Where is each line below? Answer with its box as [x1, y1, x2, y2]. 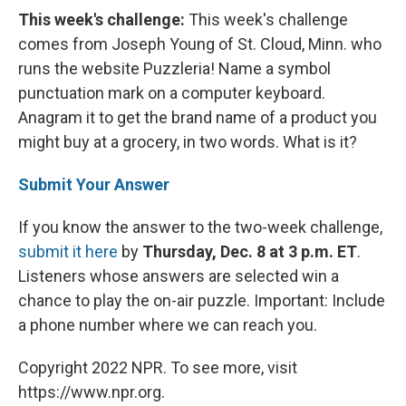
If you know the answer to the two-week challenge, [18, 217, 382, 237]
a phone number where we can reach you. [18, 315, 317, 335]
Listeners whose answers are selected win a [18, 266, 339, 286]
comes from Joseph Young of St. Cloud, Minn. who [18, 34, 382, 54]
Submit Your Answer [18, 175, 169, 195]
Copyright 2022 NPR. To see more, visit [18, 358, 297, 378]
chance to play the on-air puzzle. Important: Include [18, 291, 385, 311]
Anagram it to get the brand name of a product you [18, 108, 377, 128]
